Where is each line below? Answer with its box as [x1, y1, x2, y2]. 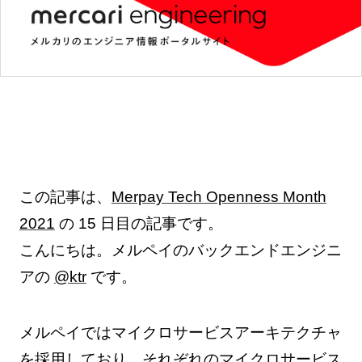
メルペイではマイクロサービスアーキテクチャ [19, 324, 342, 342]
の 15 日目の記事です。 [54, 215, 223, 233]
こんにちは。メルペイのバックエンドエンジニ [19, 242, 342, 259]
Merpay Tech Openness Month [111, 188, 326, 206]
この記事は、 [19, 188, 112, 206]
